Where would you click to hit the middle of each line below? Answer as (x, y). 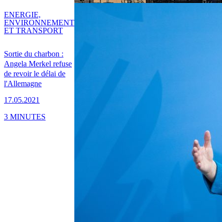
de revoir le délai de (35, 74)
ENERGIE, (22, 15)
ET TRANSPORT (33, 31)
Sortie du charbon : (34, 54)
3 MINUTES (25, 116)
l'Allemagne (23, 84)
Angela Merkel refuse (38, 64)
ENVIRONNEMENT (39, 23)
